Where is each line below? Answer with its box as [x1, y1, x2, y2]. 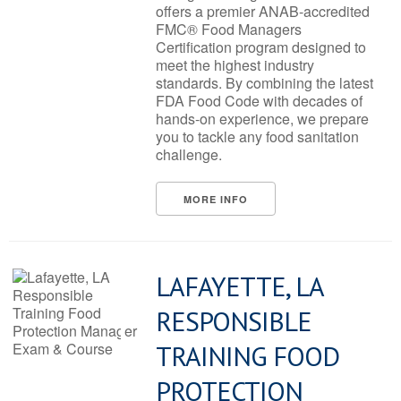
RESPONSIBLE [156, 303, 311, 338]
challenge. [156, 144, 222, 165]
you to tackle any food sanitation [156, 126, 359, 147]
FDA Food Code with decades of [156, 90, 363, 111]
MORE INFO [183, 192, 248, 206]
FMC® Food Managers [156, 19, 302, 39]
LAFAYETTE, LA [156, 269, 323, 303]
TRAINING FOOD [156, 338, 339, 373]
